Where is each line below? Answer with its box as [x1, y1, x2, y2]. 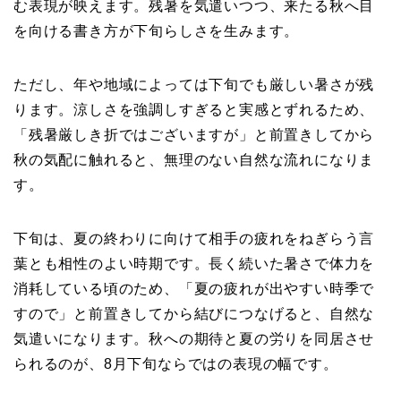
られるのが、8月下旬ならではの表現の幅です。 [13, 355, 338, 371]
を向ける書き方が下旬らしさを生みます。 [13, 22, 300, 38]
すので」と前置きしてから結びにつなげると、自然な [13, 305, 375, 321]
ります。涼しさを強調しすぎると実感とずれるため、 [13, 101, 375, 117]
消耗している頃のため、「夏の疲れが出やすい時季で [13, 280, 375, 296]
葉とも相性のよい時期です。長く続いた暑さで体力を [13, 255, 375, 271]
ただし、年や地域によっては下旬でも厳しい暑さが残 [13, 76, 375, 92]
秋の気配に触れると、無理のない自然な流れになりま [13, 151, 375, 167]
